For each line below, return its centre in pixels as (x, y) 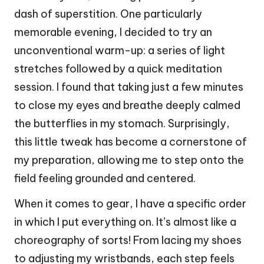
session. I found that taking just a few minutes (129, 87)
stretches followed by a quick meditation (118, 68)
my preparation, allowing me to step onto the (129, 160)
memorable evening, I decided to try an (113, 32)
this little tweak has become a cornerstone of (131, 141)
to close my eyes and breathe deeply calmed (127, 105)
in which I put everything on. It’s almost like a (125, 222)
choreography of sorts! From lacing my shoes (128, 240)
